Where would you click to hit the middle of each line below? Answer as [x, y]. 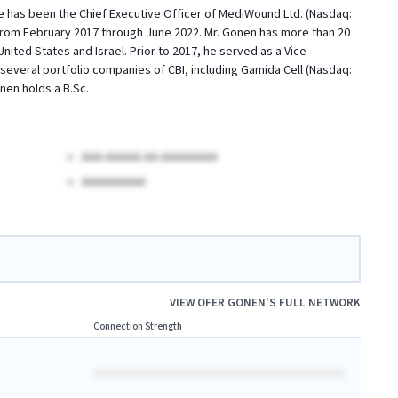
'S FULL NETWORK [313, 303]
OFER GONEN [231, 303]
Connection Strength [138, 326]
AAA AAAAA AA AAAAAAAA [149, 157]
